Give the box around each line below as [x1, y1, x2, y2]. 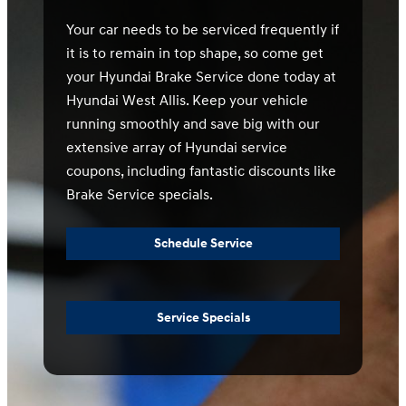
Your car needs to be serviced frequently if [66, 20, 339, 39]
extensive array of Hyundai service [66, 138, 287, 157]
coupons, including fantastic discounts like [66, 161, 336, 180]
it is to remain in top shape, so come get [66, 43, 324, 63]
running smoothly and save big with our [66, 114, 320, 133]
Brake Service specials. [66, 185, 213, 204]
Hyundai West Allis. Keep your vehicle [66, 91, 308, 110]
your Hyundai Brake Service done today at [66, 67, 336, 86]
